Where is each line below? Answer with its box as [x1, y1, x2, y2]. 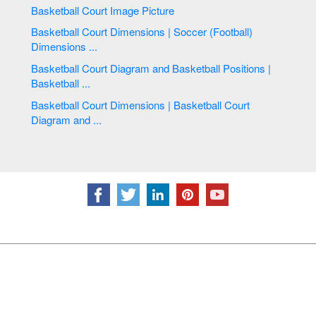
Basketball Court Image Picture [31, 2, 178, 18]
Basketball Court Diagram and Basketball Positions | [31, 60, 111, 75]
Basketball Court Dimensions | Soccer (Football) [31, 24, 111, 39]
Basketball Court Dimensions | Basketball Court [31, 97, 111, 112]
